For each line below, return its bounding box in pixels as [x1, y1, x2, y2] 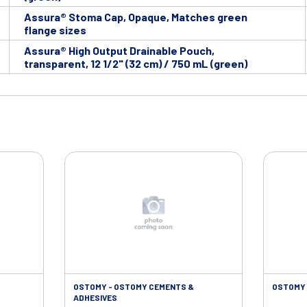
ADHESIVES [73, 293, 117, 303]
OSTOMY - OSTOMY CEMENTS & [73, 282, 194, 292]
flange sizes [24, 23, 86, 37]
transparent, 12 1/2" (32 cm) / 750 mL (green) [24, 57, 247, 71]
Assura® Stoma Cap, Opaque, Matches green [24, 10, 247, 24]
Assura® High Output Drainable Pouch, [24, 44, 214, 58]
